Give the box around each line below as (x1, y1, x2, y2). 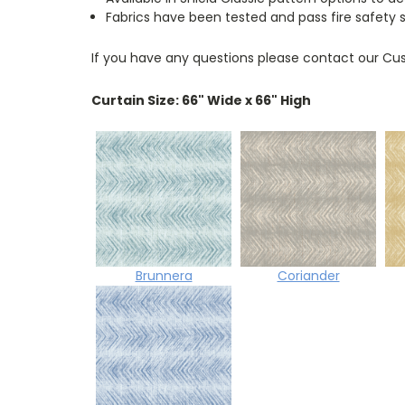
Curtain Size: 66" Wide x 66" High (91, 90, 311, 109)
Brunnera (135, 266, 193, 285)
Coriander (277, 266, 340, 285)
